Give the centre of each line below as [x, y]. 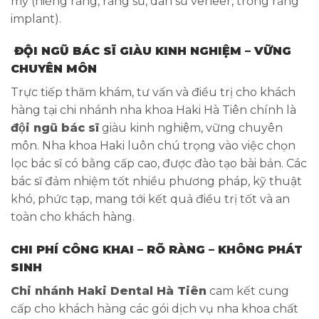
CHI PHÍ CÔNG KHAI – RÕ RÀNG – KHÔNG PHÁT [157, 250]
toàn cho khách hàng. [74, 217]
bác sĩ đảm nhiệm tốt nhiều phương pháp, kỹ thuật [156, 182]
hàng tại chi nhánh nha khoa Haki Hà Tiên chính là [153, 110]
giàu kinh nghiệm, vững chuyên [191, 128]
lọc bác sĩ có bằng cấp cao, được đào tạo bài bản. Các [159, 164]
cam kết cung [248, 291]
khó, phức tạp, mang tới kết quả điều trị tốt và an [150, 199]
